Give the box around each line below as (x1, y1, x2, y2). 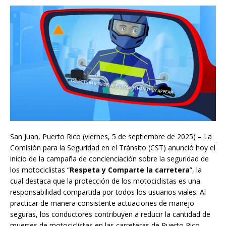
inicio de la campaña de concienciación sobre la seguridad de (10, 154, 209, 164)
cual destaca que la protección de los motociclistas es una (10, 176, 200, 186)
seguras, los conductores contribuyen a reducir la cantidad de (10, 209, 210, 219)
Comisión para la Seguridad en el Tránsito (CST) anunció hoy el (10, 143, 215, 153)
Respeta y (70, 165, 106, 175)
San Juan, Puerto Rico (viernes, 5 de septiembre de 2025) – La (10, 132, 212, 142)
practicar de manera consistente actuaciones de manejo (10, 198, 194, 208)
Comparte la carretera (108, 165, 190, 175)
